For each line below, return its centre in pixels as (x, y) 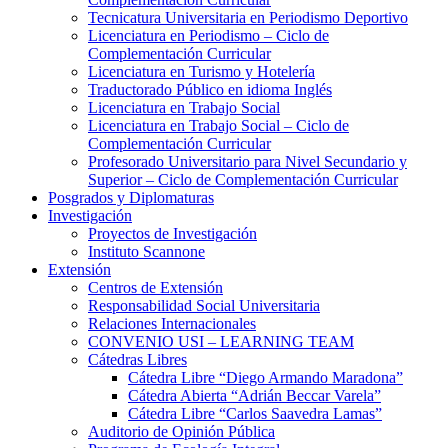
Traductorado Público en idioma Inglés (210, 89)
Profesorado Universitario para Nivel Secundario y (247, 161)
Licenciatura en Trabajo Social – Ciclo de (218, 125)
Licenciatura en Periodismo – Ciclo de (208, 35)
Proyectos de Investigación (172, 233)
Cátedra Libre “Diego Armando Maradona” (265, 377)
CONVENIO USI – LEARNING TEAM (221, 341)
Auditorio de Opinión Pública (181, 431)
